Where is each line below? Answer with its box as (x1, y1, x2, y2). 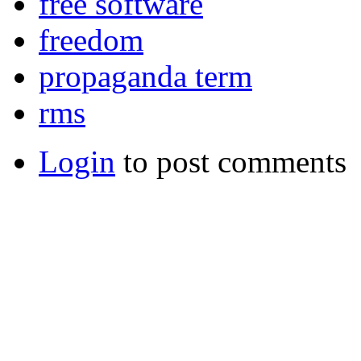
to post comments (115, 144, 346, 180)
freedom (39, 23, 143, 58)
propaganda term (39, 59, 252, 94)
